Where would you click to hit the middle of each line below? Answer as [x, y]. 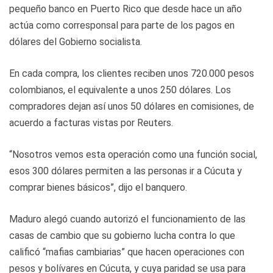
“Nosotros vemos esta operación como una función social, [133, 154]
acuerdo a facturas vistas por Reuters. [91, 122]
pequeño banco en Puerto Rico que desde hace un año [126, 9]
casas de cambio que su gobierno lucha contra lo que [122, 235]
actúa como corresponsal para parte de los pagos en [122, 25]
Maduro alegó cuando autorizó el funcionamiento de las [127, 219]
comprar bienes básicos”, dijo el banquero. [98, 187]
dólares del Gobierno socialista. [76, 41]
